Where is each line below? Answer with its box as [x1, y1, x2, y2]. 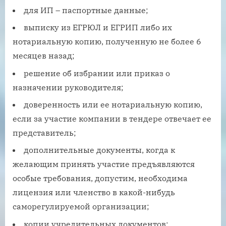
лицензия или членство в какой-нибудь [13, 187, 175, 198]
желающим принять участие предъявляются [13, 159, 195, 169]
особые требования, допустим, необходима [13, 173, 188, 184]
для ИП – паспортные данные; [24, 5, 148, 15]
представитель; [13, 128, 76, 138]
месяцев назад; [13, 50, 75, 61]
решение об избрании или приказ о [24, 68, 170, 78]
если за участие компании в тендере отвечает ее [13, 114, 211, 124]
